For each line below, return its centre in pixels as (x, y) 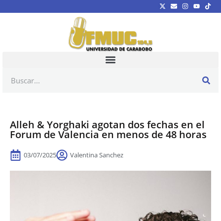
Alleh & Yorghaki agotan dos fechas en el (107, 124)
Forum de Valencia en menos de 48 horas (108, 134)
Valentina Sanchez (97, 155)
